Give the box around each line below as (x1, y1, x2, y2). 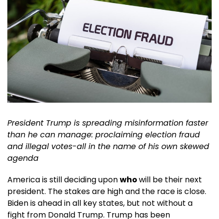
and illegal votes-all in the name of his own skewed (7, 140, 209, 152)
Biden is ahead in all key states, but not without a (7, 197, 193, 209)
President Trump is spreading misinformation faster (7, 117, 208, 129)
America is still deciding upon (7, 174, 120, 185)
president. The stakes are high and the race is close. (7, 185, 206, 197)
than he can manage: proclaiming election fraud (7, 129, 200, 140)
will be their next (139, 174, 202, 185)
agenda (7, 152, 39, 164)
